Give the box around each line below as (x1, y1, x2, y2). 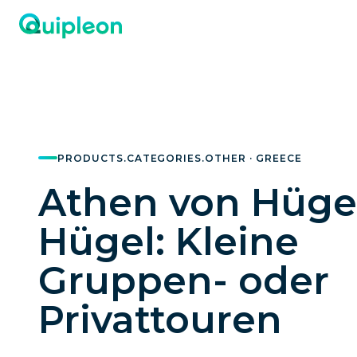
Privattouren (38, 296, 282, 343)
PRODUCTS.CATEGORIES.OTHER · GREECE (57, 151, 302, 164)
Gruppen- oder (38, 257, 329, 304)
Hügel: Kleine (38, 218, 299, 265)
